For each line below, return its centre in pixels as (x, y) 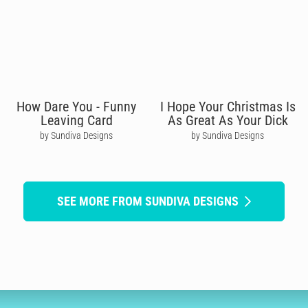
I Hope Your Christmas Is (228, 106)
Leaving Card (76, 120)
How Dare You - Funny (77, 106)
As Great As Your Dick (228, 120)
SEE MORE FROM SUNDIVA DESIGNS (148, 201)
